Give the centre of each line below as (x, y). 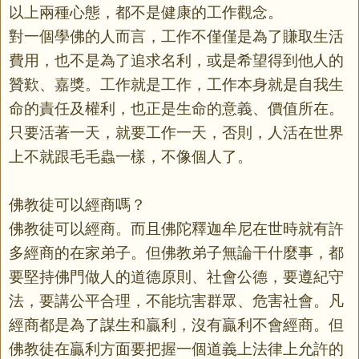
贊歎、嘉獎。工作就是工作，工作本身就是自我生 (176, 84)
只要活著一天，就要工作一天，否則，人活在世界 (176, 132)
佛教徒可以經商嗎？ (77, 204)
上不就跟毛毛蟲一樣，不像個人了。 (131, 156)
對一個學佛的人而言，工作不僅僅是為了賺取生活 (176, 36)
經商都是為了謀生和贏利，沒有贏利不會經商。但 (176, 325)
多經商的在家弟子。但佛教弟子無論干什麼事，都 (176, 252)
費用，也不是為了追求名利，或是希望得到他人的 (176, 60)
